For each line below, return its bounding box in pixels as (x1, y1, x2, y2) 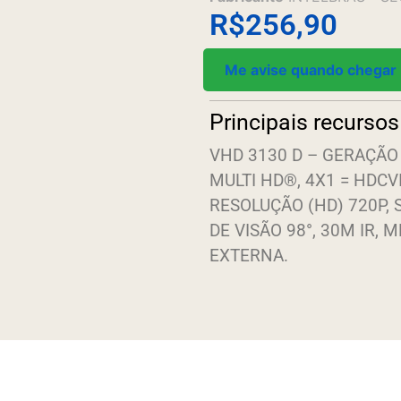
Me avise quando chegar (225, 60, 397, 79)
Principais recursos (209, 108, 399, 135)
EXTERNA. (209, 245, 288, 267)
